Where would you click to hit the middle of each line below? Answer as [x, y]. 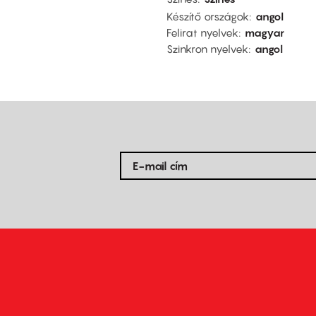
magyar [265, 33]
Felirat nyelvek [202, 33]
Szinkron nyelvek [207, 49]
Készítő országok [208, 17]
